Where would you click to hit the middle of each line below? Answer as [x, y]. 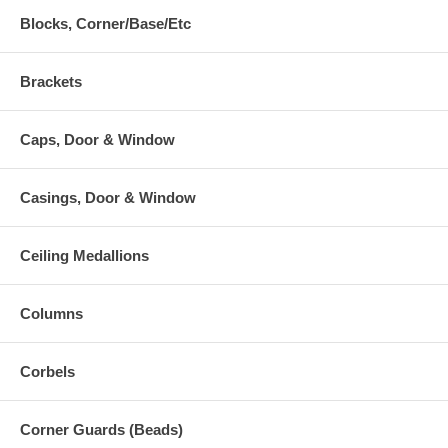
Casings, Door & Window [108, 198]
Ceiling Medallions [84, 256]
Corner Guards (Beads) [101, 430]
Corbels [47, 372]
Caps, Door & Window [97, 140]
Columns [51, 314]
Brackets [51, 82]
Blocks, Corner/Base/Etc [105, 24]
